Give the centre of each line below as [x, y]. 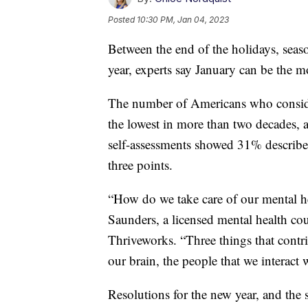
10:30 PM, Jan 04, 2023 [183, 20]
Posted [122, 20]
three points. [140, 165]
